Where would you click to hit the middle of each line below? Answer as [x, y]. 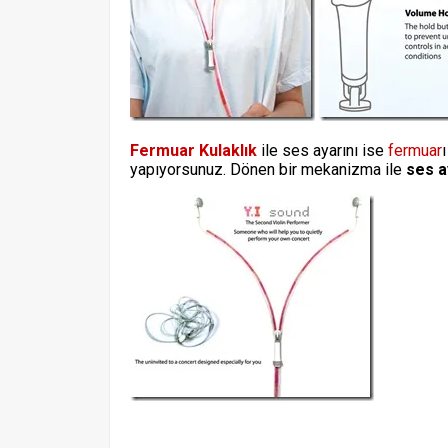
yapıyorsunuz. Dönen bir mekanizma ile [268, 169]
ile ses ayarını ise [322, 150]
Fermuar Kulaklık [193, 150]
